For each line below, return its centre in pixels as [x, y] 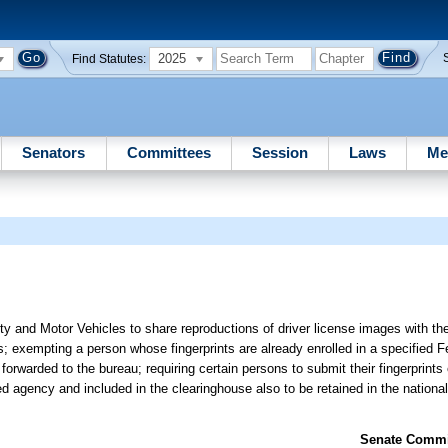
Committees [168, 152]
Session [279, 152]
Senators [54, 152]
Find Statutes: [109, 58]
